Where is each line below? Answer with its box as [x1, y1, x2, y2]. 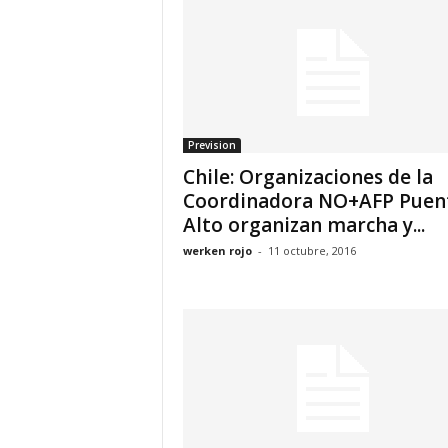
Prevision [187, 138, 236, 152]
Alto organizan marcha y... [182, 212, 425, 238]
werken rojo [182, 243, 252, 258]
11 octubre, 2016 [267, 243, 356, 258]
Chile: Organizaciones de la [182, 164, 433, 190]
